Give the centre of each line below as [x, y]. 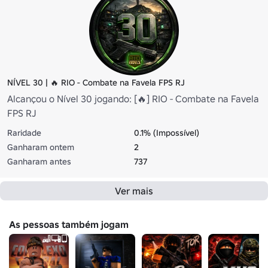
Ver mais [134, 191]
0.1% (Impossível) [167, 133]
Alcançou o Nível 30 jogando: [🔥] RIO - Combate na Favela [133, 99]
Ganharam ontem [41, 147]
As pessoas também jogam [69, 225]
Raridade [24, 133]
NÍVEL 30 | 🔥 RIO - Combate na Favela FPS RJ [96, 83]
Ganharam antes [39, 162]
